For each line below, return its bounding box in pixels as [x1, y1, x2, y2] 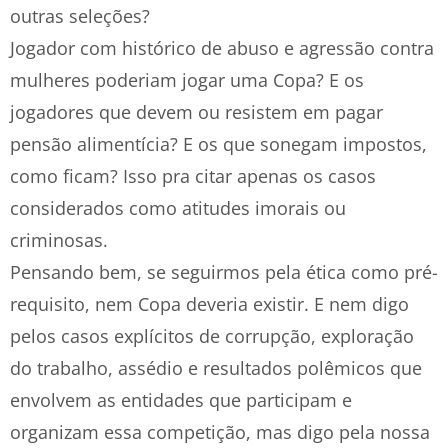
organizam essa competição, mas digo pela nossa [10, 420, 430, 444]
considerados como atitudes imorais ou [10, 196, 346, 220]
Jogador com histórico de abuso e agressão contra [10, 36, 434, 60]
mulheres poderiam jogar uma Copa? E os [10, 68, 364, 92]
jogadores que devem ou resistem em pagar [10, 100, 383, 124]
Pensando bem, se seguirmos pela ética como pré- [10, 260, 438, 284]
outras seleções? [10, 4, 150, 28]
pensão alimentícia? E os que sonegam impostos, [10, 132, 427, 156]
